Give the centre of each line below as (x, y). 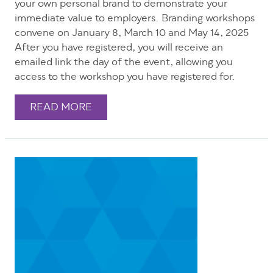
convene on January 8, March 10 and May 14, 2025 (132, 34)
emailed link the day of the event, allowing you (124, 63)
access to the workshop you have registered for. (126, 78)
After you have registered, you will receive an (119, 48)
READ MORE (61, 108)
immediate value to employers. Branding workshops (135, 19)
